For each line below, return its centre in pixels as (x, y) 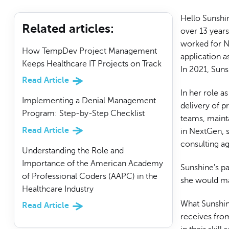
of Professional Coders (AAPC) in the (89, 176)
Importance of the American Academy (92, 163)
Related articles (66, 29)
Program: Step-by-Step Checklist (83, 114)
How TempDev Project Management (89, 51)
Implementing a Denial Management (89, 101)
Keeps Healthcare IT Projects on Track (91, 64)
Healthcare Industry (58, 189)
